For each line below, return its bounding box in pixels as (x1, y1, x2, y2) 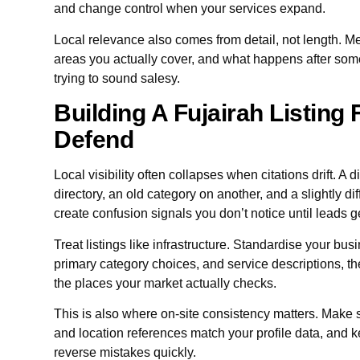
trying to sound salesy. (54, 71, 181, 85)
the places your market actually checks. (54, 276, 277, 290)
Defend (54, 126, 134, 153)
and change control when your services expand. (54, 2, 326, 16)
